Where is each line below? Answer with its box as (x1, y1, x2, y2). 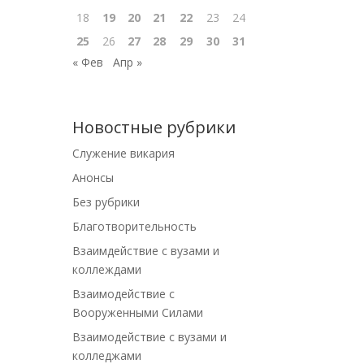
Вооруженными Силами (72, 305, 204, 321)
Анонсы (72, 170, 115, 186)
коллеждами (72, 262, 142, 278)
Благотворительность (72, 219, 197, 235)
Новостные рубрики (72, 116, 236, 139)
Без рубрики (72, 194, 141, 210)
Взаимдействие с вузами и (72, 243, 220, 259)
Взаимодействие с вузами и (72, 329, 227, 345)
